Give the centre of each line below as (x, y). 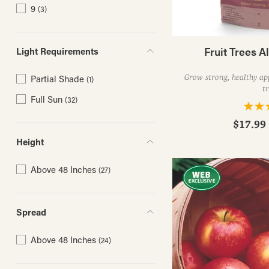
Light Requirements (57, 51)
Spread (31, 212)
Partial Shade (57, 79)
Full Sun (46, 99)
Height (30, 142)
